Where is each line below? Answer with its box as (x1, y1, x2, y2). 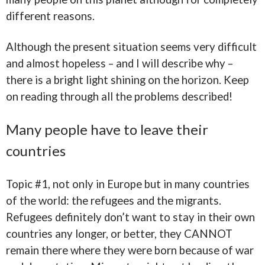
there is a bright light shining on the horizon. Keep (6, 73, 249, 86)
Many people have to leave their (6, 121, 208, 138)
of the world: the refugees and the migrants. (6, 194, 221, 207)
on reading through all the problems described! (6, 90, 232, 103)
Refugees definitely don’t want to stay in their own (6, 211, 255, 224)
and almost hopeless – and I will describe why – (6, 57, 233, 70)
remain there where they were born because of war (6, 244, 254, 257)
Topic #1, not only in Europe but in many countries (6, 177, 250, 190)
